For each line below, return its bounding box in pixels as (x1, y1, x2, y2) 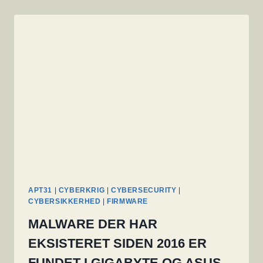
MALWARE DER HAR (28, 217, 157, 232)
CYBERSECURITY (110, 186, 177, 195)
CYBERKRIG (58, 186, 105, 195)
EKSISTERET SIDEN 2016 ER (28, 236, 207, 251)
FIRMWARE (107, 197, 148, 206)
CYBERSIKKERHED (28, 197, 101, 206)
